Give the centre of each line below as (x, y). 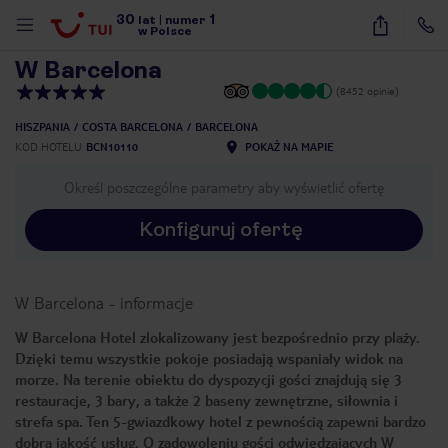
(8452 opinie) (367, 90)
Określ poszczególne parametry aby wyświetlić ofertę (224, 187)
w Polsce (165, 31)
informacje (156, 302)
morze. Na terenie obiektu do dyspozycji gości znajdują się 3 (208, 379)
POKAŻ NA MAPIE (289, 146)
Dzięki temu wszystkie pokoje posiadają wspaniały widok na (209, 358)
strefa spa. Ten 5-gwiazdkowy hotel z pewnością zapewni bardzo (220, 421)
